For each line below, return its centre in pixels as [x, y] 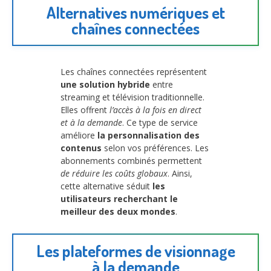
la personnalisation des [149, 135]
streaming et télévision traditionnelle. [132, 97]
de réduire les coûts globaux [114, 173]
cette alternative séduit [106, 186]
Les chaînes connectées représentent [134, 71]
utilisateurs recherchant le [119, 198]
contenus [81, 148]
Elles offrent [85, 109]
